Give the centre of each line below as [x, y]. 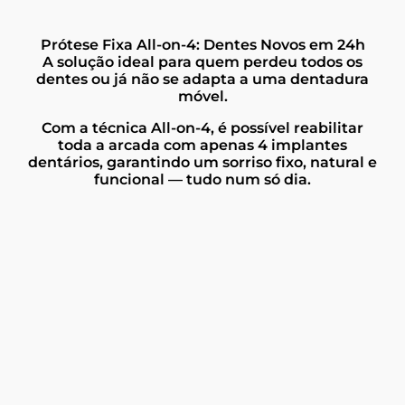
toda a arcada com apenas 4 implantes [202, 145]
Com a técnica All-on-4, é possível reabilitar [202, 127]
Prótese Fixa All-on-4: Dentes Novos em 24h [202, 44]
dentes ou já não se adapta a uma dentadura [202, 79]
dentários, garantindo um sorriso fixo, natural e [202, 162]
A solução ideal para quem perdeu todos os [202, 61]
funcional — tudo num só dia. [202, 179]
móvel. [202, 96]
